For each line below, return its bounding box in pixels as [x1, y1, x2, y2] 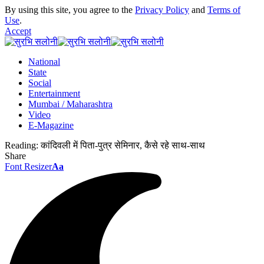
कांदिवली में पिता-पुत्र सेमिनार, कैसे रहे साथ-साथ [41, 140, 205, 150]
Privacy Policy [135, 5, 189, 15]
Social [28, 78, 51, 88]
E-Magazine [28, 120, 74, 130]
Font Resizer [5, 161, 52, 171]
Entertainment [28, 88, 80, 98]
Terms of [207, 5, 240, 15]
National [28, 57, 60, 67]
